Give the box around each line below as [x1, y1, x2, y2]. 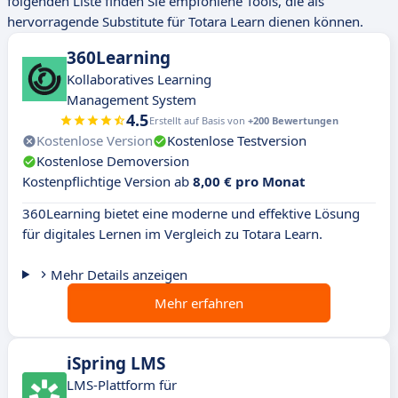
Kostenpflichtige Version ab [22, 172, 193, 191]
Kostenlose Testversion [167, 131, 306, 150]
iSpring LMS [67, 352, 165, 376]
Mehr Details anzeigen [50, 266, 187, 284]
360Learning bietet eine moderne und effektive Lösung [22, 204, 360, 223]
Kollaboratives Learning [67, 70, 211, 89]
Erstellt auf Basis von [149, 114, 248, 128]
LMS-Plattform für [67, 376, 177, 394]
